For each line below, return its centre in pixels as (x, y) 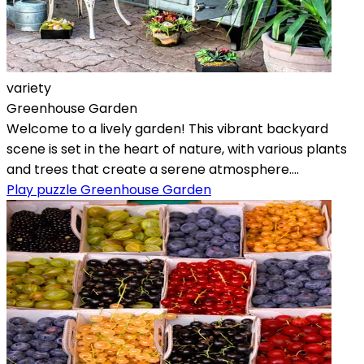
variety (29, 88)
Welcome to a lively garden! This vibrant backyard (167, 128)
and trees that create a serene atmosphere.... (153, 169)
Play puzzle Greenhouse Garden (109, 189)
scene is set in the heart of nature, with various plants (177, 149)
